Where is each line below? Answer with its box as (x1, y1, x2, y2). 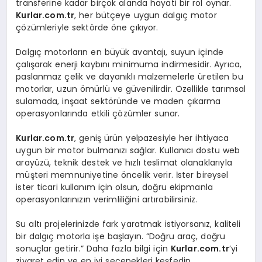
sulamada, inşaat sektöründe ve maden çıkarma (16, 95, 221, 107)
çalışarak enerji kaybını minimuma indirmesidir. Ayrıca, (16, 58, 242, 70)
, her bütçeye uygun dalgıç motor (74, 9, 217, 21)
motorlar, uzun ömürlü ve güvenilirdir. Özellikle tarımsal (16, 82, 246, 95)
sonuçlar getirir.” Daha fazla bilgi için (16, 242, 171, 254)
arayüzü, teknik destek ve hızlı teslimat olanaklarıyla (16, 156, 232, 168)
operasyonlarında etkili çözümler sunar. (16, 107, 180, 119)
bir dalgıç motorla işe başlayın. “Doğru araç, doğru (16, 230, 226, 242)
